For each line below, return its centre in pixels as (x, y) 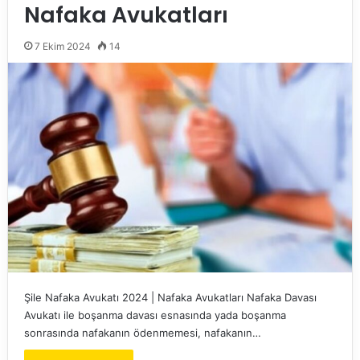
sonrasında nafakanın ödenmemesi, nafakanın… (142, 332)
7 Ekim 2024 (62, 46)
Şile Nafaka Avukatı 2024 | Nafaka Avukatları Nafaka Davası (170, 297)
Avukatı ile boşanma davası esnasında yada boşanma (155, 315)
